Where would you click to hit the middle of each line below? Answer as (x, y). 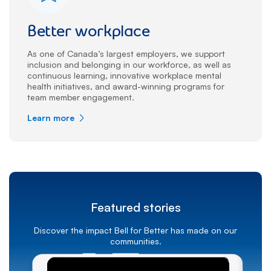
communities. (135, 241)
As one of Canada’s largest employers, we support (126, 53)
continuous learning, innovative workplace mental (124, 75)
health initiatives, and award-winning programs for (126, 86)
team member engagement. (81, 97)
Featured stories (135, 207)
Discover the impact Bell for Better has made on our (135, 230)
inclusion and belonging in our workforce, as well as (129, 64)
